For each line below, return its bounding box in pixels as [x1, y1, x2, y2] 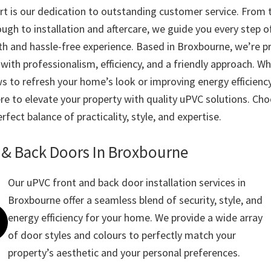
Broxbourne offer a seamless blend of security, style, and [8, 193, 263, 207]
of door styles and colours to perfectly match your [8, 228, 237, 243]
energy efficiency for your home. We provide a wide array [8, 211, 263, 225]
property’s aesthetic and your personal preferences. [8, 246, 241, 260]
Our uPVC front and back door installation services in [8, 175, 246, 190]
